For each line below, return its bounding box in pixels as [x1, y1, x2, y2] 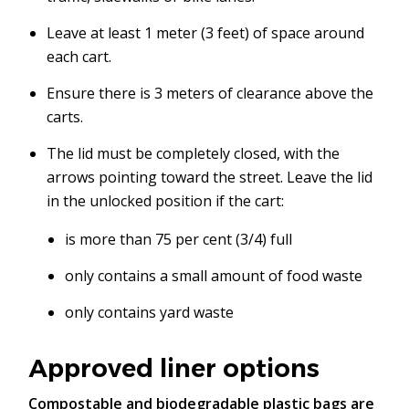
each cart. [47, 47, 112, 67]
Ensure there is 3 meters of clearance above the [47, 83, 374, 103]
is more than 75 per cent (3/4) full [65, 229, 293, 249]
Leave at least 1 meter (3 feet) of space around [47, 23, 365, 43]
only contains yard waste [65, 302, 235, 322]
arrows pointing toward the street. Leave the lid [47, 167, 373, 187]
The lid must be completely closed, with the [47, 143, 341, 163]
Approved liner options [28, 353, 320, 383]
